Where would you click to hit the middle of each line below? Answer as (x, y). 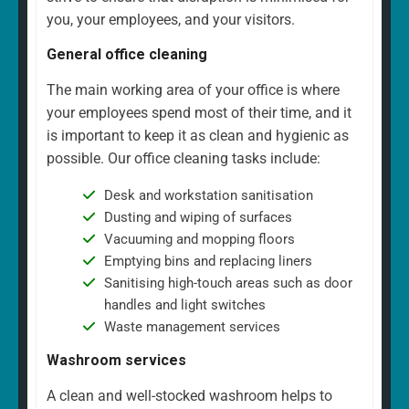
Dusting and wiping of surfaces (198, 217)
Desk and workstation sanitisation (208, 195)
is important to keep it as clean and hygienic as (198, 135)
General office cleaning (127, 54)
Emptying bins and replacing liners (208, 261)
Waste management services (192, 326)
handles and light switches (184, 304)
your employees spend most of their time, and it (199, 112)
